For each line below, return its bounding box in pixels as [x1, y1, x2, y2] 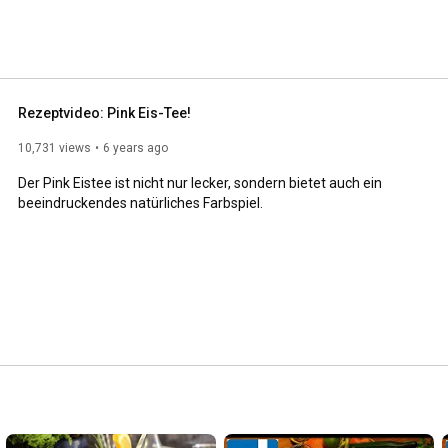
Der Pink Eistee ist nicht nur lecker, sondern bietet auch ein [18, 174, 382, 191]
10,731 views [18, 140, 91, 155]
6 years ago [103, 140, 168, 155]
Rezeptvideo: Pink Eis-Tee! [18, 104, 191, 121]
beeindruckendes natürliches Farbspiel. [18, 194, 263, 211]
